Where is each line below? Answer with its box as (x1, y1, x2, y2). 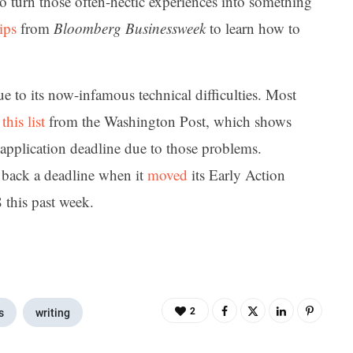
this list (2, 110, 45, 131)
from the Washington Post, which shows (45, 110, 292, 131)
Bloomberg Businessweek (54, 18, 206, 39)
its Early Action (188, 164, 285, 184)
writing (35, 306, 70, 319)
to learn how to (206, 18, 300, 39)
